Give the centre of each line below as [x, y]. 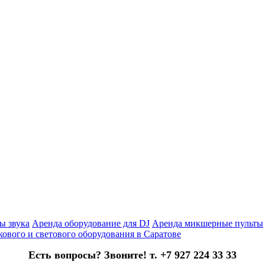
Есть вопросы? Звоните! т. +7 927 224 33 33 [132, 255]
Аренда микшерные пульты [208, 223]
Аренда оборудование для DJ [91, 223]
